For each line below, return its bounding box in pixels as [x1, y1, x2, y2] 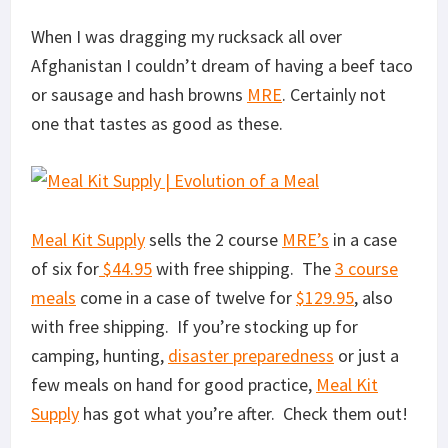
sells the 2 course [145, 227, 282, 251]
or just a [334, 343, 399, 367]
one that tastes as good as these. [31, 111, 283, 135]
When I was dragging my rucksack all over [31, 24, 342, 48]
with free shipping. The [152, 256, 335, 280]
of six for [31, 256, 99, 280]
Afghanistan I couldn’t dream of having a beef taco [31, 53, 413, 77]
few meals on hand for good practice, [31, 372, 316, 396]
